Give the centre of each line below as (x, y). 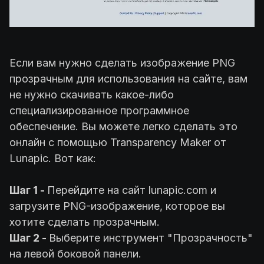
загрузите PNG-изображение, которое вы (117, 206)
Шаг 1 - (28, 190)
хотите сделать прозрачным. (85, 222)
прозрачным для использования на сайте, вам (128, 78)
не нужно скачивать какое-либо (92, 94)
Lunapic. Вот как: (53, 158)
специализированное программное (99, 110)
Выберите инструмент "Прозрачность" (151, 237)
